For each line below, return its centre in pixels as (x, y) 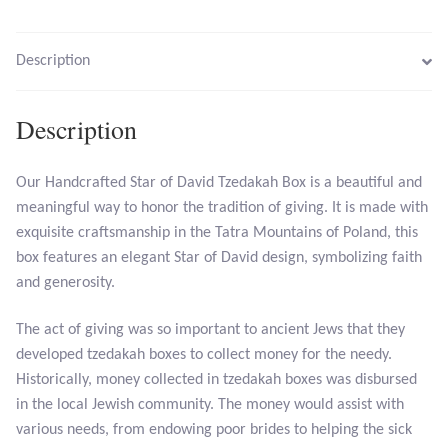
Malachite (116, 206)
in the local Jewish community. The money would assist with (210, 405)
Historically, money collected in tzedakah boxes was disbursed (216, 380)
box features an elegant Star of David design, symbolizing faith (219, 257)
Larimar (109, 49)
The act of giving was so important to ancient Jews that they (210, 330)
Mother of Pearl (135, 363)
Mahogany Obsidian (148, 153)
